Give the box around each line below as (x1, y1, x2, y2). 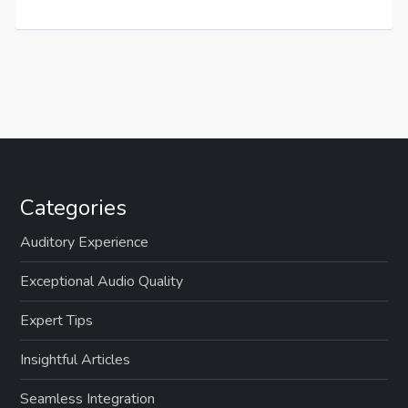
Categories (20, 192, 127, 222)
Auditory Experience (20, 231, 149, 252)
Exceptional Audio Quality (20, 270, 184, 291)
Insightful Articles (20, 349, 131, 370)
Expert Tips (20, 310, 94, 331)
